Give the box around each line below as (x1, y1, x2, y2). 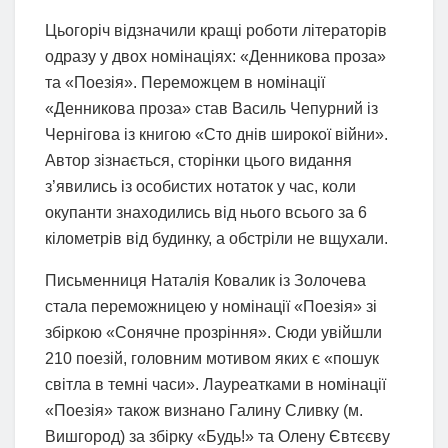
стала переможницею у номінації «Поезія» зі (45, 297, 377, 315)
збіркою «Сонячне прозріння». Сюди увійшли (45, 323, 382, 341)
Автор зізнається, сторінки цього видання (45, 151, 352, 169)
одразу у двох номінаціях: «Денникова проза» (45, 47, 386, 65)
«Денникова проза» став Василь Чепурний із (45, 99, 378, 117)
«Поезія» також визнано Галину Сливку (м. (45, 401, 363, 419)
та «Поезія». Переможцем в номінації (45, 73, 325, 91)
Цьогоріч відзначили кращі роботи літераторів (45, 21, 387, 39)
